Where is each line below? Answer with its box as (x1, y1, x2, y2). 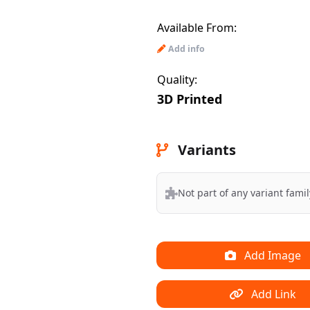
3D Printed (157, 91, 222, 107)
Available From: (157, 20, 237, 35)
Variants (174, 140, 236, 159)
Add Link (248, 286, 296, 302)
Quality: (157, 72, 197, 87)
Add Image (241, 248, 301, 263)
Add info (168, 43, 205, 55)
